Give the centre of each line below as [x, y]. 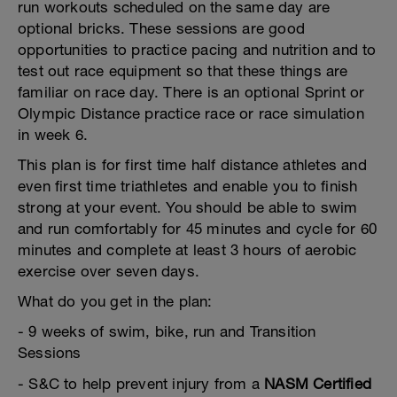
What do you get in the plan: [115, 301]
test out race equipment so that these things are [183, 71]
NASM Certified [318, 384]
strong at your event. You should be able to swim [188, 207]
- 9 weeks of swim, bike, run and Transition [167, 331]
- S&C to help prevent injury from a [141, 384]
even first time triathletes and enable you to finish [188, 186]
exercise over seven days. [109, 271]
